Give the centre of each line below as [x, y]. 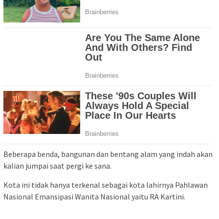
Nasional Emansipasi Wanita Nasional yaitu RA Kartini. [94, 196]
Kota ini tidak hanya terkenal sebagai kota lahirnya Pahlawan [106, 185]
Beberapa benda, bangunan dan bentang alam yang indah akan [108, 154]
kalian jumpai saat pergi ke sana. [57, 165]
